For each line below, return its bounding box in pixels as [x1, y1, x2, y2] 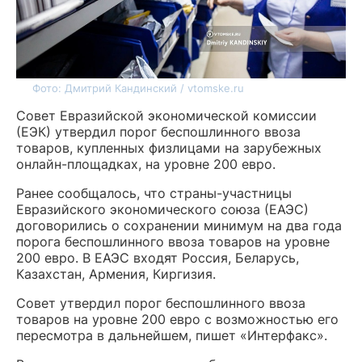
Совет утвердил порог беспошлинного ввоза [16, 295, 305, 312]
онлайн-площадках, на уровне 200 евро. [16, 156, 276, 173]
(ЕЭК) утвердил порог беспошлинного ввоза [16, 124, 301, 141]
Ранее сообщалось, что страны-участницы [16, 185, 292, 202]
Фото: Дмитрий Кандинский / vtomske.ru [32, 82, 244, 95]
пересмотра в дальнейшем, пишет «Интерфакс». [16, 327, 327, 344]
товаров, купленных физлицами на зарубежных [16, 140, 322, 157]
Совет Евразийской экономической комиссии [16, 107, 317, 124]
